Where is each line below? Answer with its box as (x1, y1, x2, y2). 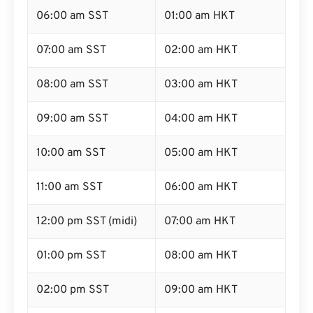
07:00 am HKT (164, 214, 235, 228)
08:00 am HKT (164, 249, 238, 263)
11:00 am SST (36, 180, 103, 194)
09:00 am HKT (164, 283, 238, 297)
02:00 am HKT (164, 43, 238, 57)
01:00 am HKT (164, 9, 235, 23)
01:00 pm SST (36, 249, 106, 263)
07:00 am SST (36, 43, 106, 57)
